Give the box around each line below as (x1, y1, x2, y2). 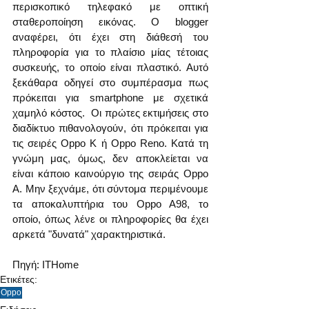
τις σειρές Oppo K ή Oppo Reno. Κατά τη (12, 137, 208, 150)
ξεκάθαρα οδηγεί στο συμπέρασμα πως (12, 77, 208, 89)
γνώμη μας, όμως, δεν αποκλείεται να (12, 152, 208, 165)
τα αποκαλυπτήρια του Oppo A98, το (12, 198, 208, 210)
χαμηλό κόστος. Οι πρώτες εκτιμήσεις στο (12, 107, 208, 119)
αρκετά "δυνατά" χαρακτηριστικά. (12, 228, 166, 241)
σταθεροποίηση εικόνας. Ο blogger (12, 16, 208, 28)
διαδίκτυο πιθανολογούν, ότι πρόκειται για (12, 122, 208, 134)
